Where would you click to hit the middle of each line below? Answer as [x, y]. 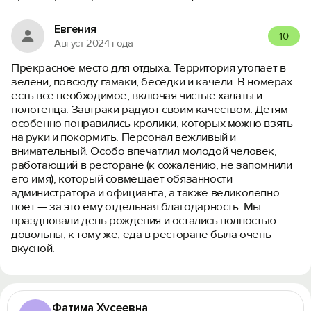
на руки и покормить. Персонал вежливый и [124, 137]
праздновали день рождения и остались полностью [144, 220]
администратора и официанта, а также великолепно [145, 193]
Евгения [75, 29]
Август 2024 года [94, 43]
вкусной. [33, 248]
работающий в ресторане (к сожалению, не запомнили [152, 165]
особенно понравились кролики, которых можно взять [152, 123]
